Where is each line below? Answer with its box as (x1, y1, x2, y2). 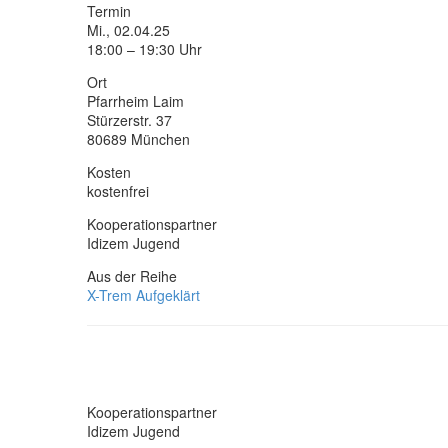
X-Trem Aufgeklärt (87, 284, 200, 305)
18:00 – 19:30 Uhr (87, 38, 202, 59)
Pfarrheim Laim (87, 90, 184, 111)
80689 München (87, 128, 190, 149)
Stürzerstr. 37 (87, 109, 172, 130)
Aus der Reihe (87, 265, 177, 286)
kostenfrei (87, 180, 149, 201)
